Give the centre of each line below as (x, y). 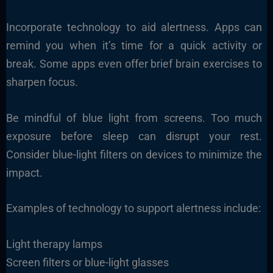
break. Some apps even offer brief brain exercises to (134, 63)
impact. (24, 172)
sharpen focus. (42, 82)
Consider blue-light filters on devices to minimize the (134, 154)
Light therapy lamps (54, 244)
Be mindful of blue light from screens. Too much (134, 118)
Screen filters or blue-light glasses (87, 263)
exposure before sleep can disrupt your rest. (134, 136)
